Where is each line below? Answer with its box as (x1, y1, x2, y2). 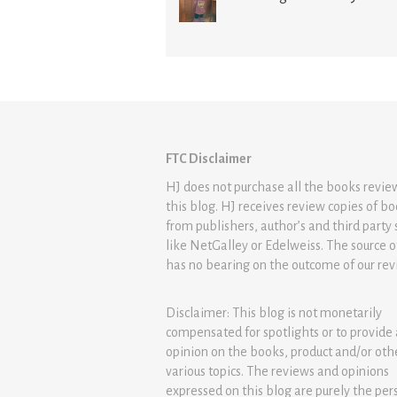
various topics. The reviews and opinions (166, 364, 389, 379)
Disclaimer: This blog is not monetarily (166, 306, 382, 321)
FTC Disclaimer (166, 152, 252, 167)
